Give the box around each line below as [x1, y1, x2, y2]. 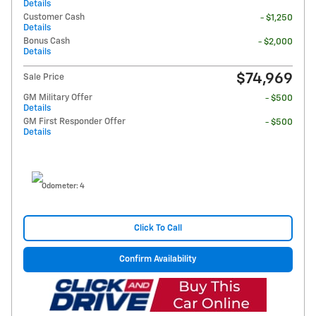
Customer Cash [23, 13, 85, 23]
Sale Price [23, 73, 64, 83]
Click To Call [134, 224, 182, 233]
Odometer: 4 [42, 183, 85, 190]
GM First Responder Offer [23, 117, 126, 127]
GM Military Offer [23, 93, 92, 103]
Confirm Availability [119, 255, 197, 265]
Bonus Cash [23, 37, 70, 47]
